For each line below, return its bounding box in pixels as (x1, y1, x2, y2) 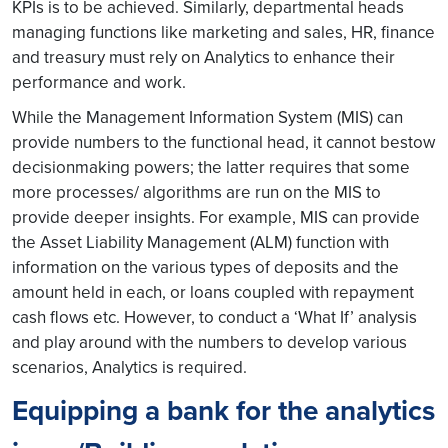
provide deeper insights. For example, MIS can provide (12, 205, 420, 229)
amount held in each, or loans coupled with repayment (12, 280, 414, 304)
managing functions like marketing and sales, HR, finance (12, 20, 435, 44)
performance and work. (12, 70, 186, 94)
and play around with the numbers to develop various (12, 330, 407, 354)
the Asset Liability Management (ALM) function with (12, 230, 389, 254)
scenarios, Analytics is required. (12, 355, 247, 379)
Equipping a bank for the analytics (12, 390, 435, 431)
